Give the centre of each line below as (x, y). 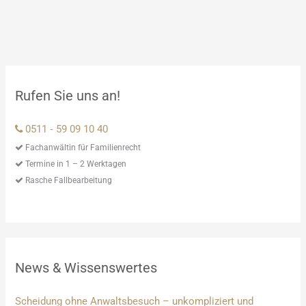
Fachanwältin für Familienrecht (82, 148)
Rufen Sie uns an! (68, 96)
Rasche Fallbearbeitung (68, 181)
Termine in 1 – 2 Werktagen (75, 164)
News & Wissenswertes (86, 268)
